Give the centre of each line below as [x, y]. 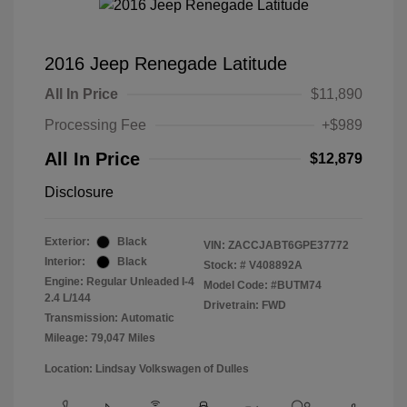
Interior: [65, 262]
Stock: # [225, 266]
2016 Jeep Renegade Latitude [166, 64]
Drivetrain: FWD [245, 306]
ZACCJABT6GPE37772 [288, 246]
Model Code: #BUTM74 [263, 286]
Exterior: [67, 242]
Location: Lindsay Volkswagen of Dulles [147, 369]
